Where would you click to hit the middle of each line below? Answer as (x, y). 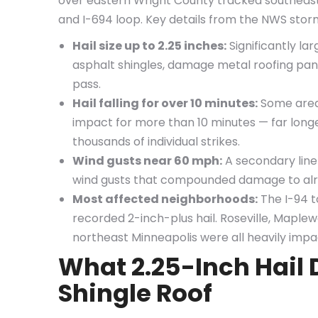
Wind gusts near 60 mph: (147, 161)
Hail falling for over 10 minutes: (165, 103)
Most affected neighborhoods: (165, 199)
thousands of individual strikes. (156, 142)
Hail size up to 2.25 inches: (149, 46)
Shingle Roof (135, 293)
